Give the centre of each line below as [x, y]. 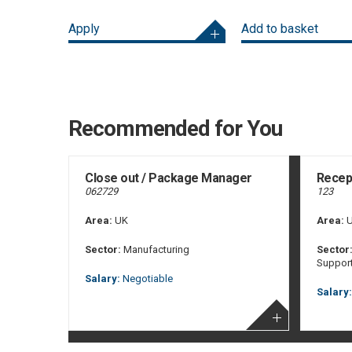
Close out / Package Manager [169, 178]
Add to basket [280, 28]
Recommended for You [175, 128]
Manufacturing [155, 249]
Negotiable [147, 278]
